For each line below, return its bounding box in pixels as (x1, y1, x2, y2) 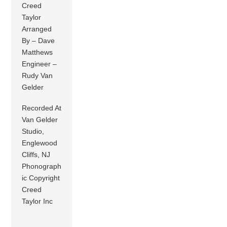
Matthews (22, 48, 53, 56)
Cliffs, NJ (22, 150, 51, 159)
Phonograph (22, 162, 62, 170)
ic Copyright (22, 173, 60, 182)
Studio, (22, 127, 45, 135)
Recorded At (22, 103, 62, 112)
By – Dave (22, 36, 55, 45)
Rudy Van (22, 71, 53, 80)
